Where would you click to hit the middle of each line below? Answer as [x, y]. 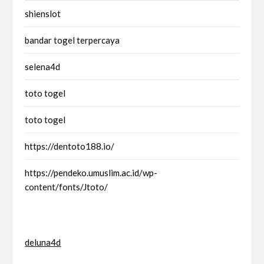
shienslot [43, 13]
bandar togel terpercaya [72, 40]
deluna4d [43, 242]
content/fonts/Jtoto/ [67, 187]
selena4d [43, 66]
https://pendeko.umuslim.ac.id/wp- [91, 172]
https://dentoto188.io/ [70, 146]
